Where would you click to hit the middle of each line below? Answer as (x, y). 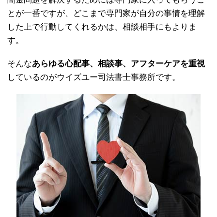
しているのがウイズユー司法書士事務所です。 (94, 77)
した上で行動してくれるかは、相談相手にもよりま (102, 27)
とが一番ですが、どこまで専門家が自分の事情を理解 (106, 14)
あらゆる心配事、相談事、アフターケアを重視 (118, 64)
